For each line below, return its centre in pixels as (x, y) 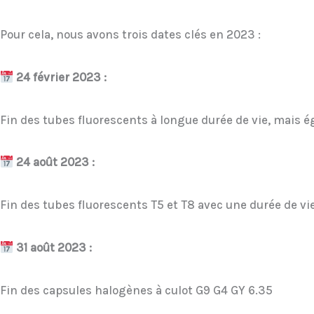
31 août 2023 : (53, 247)
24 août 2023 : (54, 162)
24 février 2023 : (62, 77)
